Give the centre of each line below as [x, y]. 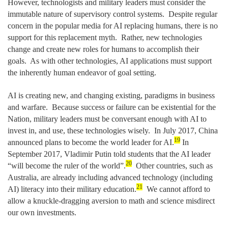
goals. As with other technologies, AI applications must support [110, 61]
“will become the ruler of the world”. [67, 165]
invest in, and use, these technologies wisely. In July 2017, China [113, 130]
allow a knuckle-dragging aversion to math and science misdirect [111, 201]
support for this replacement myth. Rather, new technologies [105, 37]
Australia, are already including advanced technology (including [110, 177]
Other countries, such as [172, 165]
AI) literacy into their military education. [72, 189]
